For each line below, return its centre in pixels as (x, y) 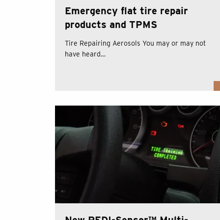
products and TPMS (111, 25)
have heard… (85, 54)
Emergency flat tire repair (126, 11)
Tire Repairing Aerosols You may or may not (135, 43)
